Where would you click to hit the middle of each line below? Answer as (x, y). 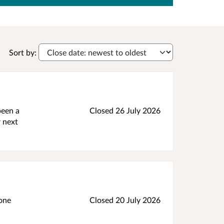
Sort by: (23, 52)
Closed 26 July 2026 (125, 110)
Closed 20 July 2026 (125, 199)
